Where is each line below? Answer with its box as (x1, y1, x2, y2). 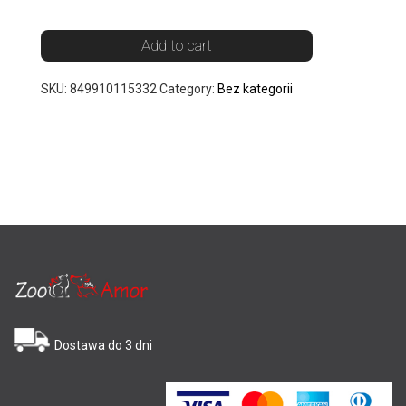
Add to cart (141, 35, 212, 54)
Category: (159, 81, 217, 96)
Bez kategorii (217, 81, 293, 96)
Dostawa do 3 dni (54, 337, 152, 353)
